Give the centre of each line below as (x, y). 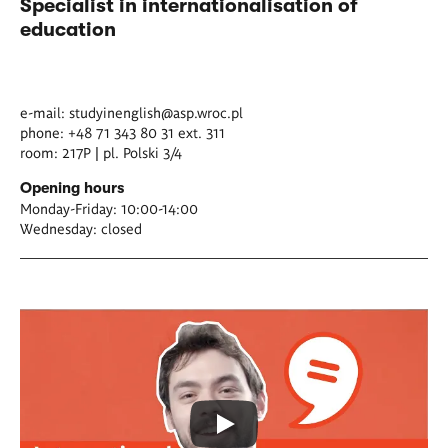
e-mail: (44, 112)
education (68, 29)
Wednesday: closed (81, 228)
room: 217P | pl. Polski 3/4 (101, 152)
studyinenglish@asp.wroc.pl (156, 112)
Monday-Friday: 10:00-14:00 (109, 208)
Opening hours (72, 188)
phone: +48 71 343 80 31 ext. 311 (122, 132)
